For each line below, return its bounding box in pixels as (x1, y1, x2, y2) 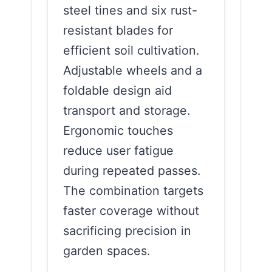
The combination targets (63, 183, 203, 198)
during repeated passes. (63, 163, 200, 178)
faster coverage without (63, 203, 199, 218)
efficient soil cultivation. (63, 42, 199, 58)
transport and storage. (63, 103, 190, 118)
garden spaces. (63, 243, 150, 258)
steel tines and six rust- (63, 2, 197, 18)
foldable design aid (63, 83, 172, 98)
